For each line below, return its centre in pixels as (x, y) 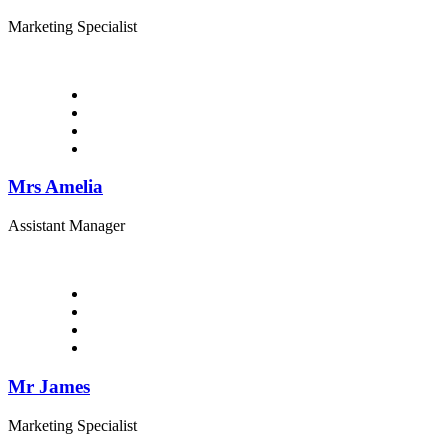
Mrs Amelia (55, 187)
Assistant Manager (66, 226)
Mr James (49, 386)
